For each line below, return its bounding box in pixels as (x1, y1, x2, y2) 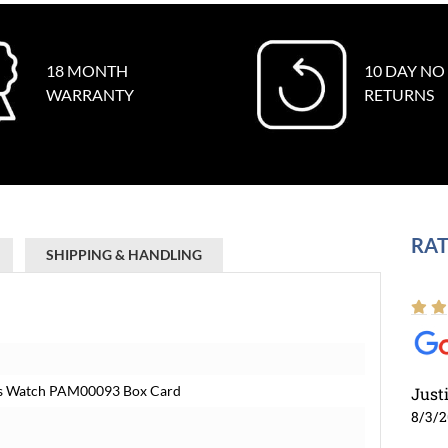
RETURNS (364, 85, 434, 104)
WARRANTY (45, 85, 134, 104)
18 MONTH (45, 61, 128, 80)
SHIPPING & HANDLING (46, 246, 202, 263)
